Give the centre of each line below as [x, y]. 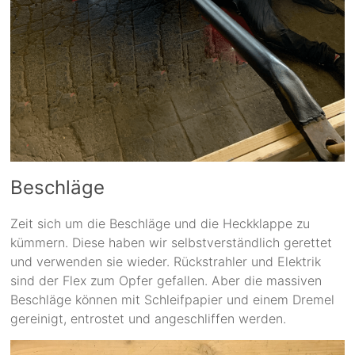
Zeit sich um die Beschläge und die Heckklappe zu [160, 223]
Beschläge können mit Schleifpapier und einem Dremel [173, 299]
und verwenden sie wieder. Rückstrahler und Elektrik [166, 261]
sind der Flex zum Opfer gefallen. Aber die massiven [166, 280]
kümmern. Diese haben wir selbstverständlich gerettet [172, 242]
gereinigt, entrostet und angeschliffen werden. [149, 318]
